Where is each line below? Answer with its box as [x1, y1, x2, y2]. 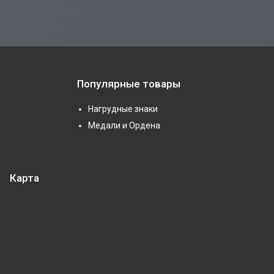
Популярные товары [77, 77, 180, 90]
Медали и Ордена [88, 120, 160, 130]
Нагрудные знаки [88, 103, 158, 114]
